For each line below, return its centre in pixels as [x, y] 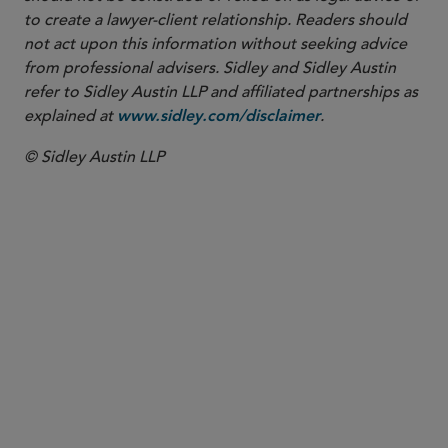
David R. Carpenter [261, 369]
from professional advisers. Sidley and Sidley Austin [210, 68]
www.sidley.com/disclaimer [218, 117]
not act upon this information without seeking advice [215, 44]
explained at [70, 116]
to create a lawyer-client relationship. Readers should [215, 20]
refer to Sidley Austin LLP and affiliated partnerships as [221, 92]
